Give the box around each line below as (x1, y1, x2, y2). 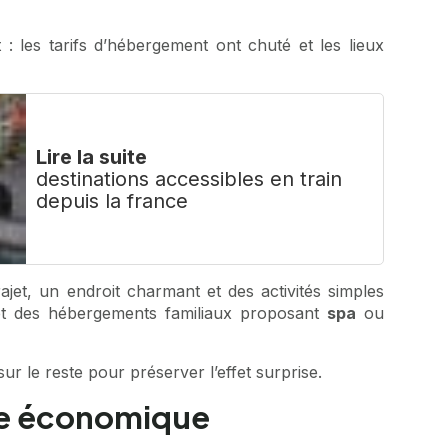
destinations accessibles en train (36, 167, 343, 192)
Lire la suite (36, 145, 148, 170)
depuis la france (36, 189, 189, 214)
